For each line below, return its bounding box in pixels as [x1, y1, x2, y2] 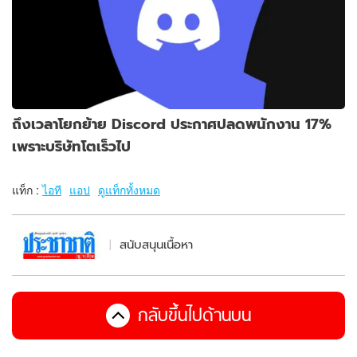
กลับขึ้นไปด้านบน [138, 305, 251, 325]
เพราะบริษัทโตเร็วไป [12, 135, 131, 157]
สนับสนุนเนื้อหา [120, 236, 193, 253]
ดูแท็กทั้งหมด [98, 181, 160, 198]
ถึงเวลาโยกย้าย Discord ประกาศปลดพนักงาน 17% [12, 112, 331, 135]
